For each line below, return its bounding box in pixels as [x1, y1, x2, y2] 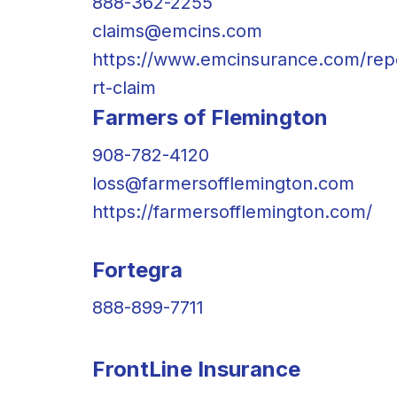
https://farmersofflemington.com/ [92, 200, 372, 222]
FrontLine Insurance [92, 355, 300, 382]
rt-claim [92, 76, 156, 98]
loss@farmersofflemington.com [92, 172, 354, 194]
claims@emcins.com [92, 19, 262, 42]
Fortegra [92, 256, 183, 283]
